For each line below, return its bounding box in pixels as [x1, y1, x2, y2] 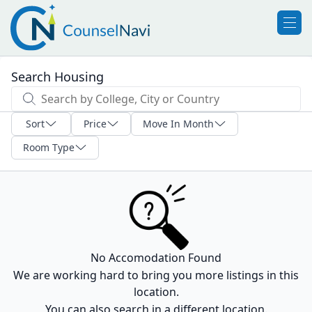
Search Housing [11, 68, 104, 85]
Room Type [23, 141, 75, 154]
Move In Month [143, 117, 214, 130]
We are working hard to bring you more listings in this [13, 267, 299, 283]
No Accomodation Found [91, 250, 221, 265]
